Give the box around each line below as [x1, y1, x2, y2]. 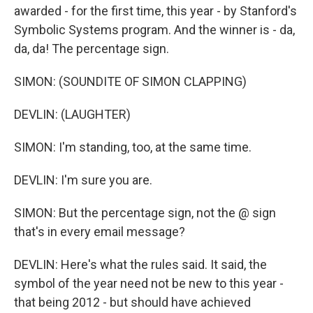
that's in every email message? [14, 224, 185, 239]
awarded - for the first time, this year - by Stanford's [14, 3, 297, 18]
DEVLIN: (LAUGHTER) [14, 107, 131, 122]
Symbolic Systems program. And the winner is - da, [14, 22, 295, 37]
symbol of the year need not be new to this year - [14, 276, 284, 291]
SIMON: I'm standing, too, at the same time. [14, 140, 252, 154]
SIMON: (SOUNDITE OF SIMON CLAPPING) [14, 74, 247, 89]
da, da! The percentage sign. [14, 41, 169, 56]
